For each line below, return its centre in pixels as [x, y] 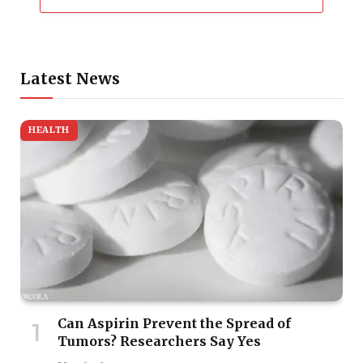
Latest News [70, 78]
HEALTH [49, 130]
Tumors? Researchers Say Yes [159, 341]
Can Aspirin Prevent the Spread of [174, 323]
